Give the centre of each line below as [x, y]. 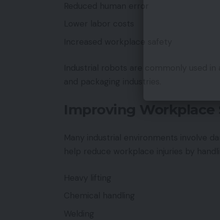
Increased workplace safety [118, 41]
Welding [79, 213]
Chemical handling [99, 195]
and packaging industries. [112, 82]
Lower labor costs [99, 24]
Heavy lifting [88, 178]
